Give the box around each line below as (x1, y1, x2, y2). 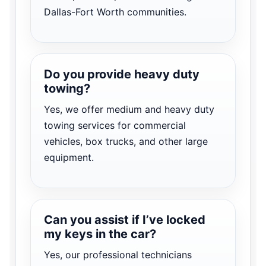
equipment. (44, 151, 94, 163)
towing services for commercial (44, 119, 186, 131)
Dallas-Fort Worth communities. (44, 5, 186, 18)
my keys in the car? (44, 226, 156, 241)
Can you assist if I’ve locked (44, 212, 205, 227)
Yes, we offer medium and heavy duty (44, 103, 214, 115)
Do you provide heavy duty (44, 66, 199, 81)
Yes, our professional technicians (44, 248, 192, 261)
